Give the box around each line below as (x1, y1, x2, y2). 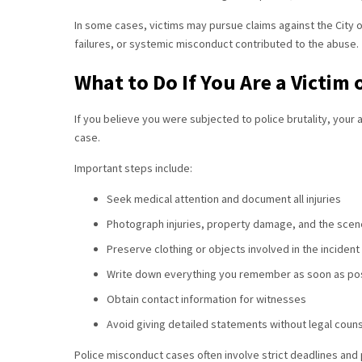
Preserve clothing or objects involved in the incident (107, 242, 360, 256)
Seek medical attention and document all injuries (107, 192, 341, 206)
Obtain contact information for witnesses (107, 292, 306, 306)
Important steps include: (74, 161, 192, 175)
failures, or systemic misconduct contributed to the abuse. (74, 36, 359, 51)
